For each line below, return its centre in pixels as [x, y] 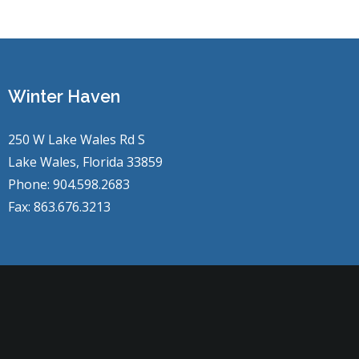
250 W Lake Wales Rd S [77, 139]
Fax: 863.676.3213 [60, 207]
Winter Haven [65, 97]
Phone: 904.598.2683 [69, 184]
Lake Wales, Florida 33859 [86, 162]
